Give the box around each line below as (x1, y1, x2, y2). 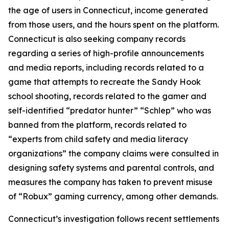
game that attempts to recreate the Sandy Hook (8, 76, 201, 87)
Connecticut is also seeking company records (8, 33, 186, 44)
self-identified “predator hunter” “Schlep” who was (8, 105, 211, 116)
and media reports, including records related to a (8, 62, 204, 73)
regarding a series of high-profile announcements (8, 48, 204, 58)
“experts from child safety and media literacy (8, 133, 188, 144)
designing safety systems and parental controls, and (8, 162, 214, 173)
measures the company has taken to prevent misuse (8, 176, 213, 187)
